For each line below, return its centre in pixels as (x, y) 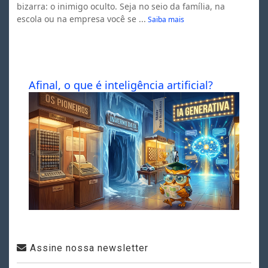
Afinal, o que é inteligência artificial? (121, 85)
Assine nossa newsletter (87, 248)
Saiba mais (166, 20)
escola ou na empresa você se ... (81, 19)
